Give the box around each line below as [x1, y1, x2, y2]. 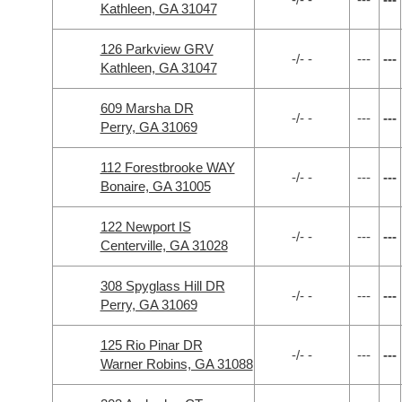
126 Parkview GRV [100, 41, 214, 57]
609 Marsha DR [100, 100, 194, 116]
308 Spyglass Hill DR [100, 278, 225, 293]
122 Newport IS [100, 219, 191, 234]
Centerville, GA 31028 [100, 238, 228, 253]
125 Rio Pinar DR [100, 337, 203, 353]
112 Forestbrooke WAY [100, 160, 235, 175]
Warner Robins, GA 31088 [100, 356, 253, 371]
